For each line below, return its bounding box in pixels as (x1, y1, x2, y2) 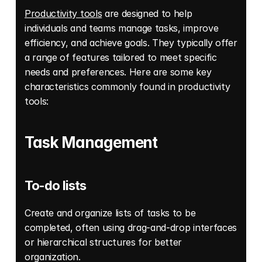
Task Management (25, 133, 158, 152)
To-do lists (25, 178, 87, 194)
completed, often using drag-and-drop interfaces (25, 222, 237, 234)
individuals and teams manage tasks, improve (25, 22, 219, 35)
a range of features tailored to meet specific (25, 51, 217, 64)
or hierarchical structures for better (25, 236, 182, 249)
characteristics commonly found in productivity (25, 81, 230, 93)
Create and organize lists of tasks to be (25, 207, 196, 219)
